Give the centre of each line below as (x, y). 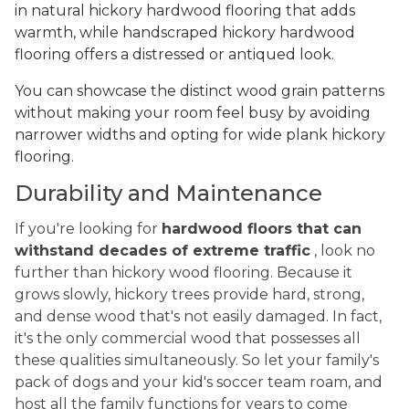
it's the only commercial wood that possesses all (188, 339)
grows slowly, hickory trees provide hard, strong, (189, 295)
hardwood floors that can (262, 229)
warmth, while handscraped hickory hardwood (185, 33)
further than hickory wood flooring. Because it (184, 273)
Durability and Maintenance (168, 194)
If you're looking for (86, 229)
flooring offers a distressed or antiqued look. (176, 55)
